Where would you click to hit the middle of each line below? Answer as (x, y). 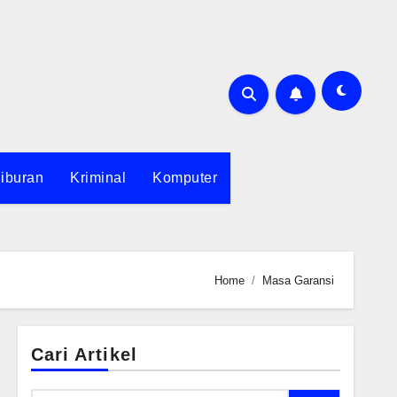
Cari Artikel (84, 354)
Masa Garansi (298, 280)
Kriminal (98, 178)
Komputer (185, 178)
